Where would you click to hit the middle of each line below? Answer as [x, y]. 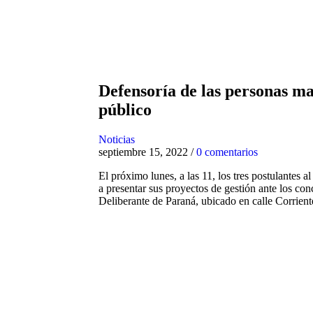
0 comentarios [227, 152]
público [125, 109]
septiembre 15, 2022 [143, 152]
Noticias [116, 139]
